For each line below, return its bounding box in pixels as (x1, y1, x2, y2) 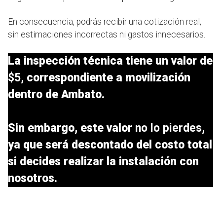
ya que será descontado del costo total (8, 138, 212, 152)
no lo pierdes (135, 121, 202, 135)
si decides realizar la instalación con (8, 155, 199, 169)
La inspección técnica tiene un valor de (8, 54, 213, 68)
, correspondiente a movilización (21, 71, 190, 85)
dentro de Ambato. (8, 88, 105, 102)
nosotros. (8, 172, 57, 185)
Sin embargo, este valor (8, 121, 135, 135)
